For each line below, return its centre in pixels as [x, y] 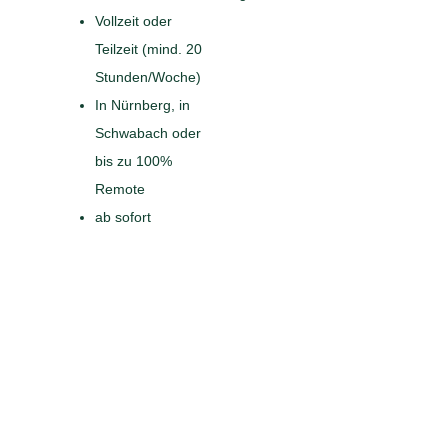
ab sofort [122, 216]
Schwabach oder [147, 132]
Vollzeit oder [133, 20]
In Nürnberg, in [142, 104]
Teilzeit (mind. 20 [148, 48]
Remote [119, 188]
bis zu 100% [133, 160]
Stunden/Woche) [147, 76]
